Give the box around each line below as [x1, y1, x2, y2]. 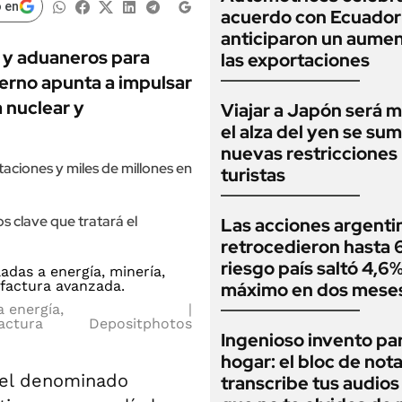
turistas [221, 163, 285, 187]
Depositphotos [89, 315, 192, 332]
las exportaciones [221, 48, 370, 72]
